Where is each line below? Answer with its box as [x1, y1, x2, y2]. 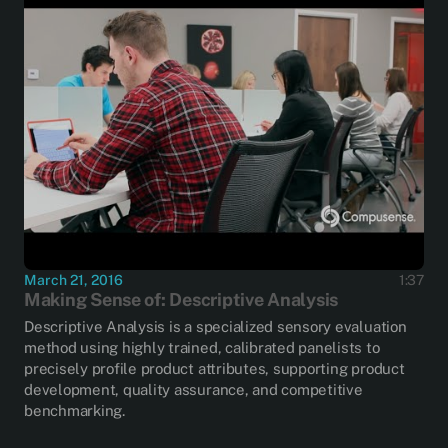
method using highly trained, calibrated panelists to [24, 338, 380, 356]
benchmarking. [24, 401, 125, 419]
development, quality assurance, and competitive [24, 380, 363, 398]
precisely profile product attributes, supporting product [24, 359, 405, 377]
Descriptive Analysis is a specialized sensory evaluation [24, 317, 407, 335]
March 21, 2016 [24, 271, 123, 288]
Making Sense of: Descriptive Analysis [24, 288, 339, 310]
